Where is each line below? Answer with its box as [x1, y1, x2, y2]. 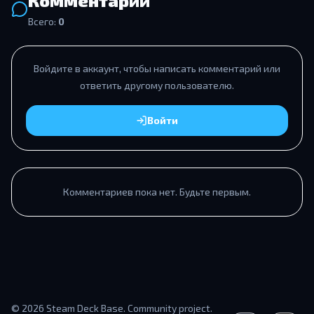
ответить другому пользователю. [80, 79, 234, 92]
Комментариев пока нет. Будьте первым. [63, 186, 251, 198]
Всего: [28, 15, 56, 28]
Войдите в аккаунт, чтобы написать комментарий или [34, 62, 280, 75]
